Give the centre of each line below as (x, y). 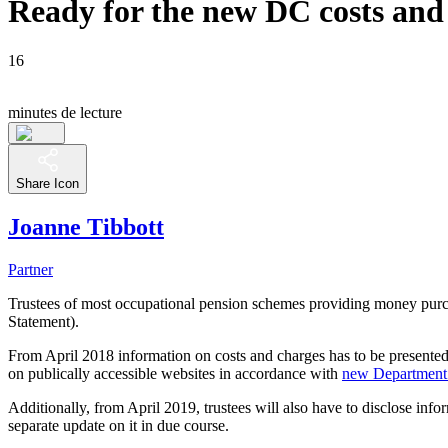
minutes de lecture (65, 112)
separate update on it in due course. (118, 425)
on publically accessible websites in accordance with (175, 373)
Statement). (43, 321)
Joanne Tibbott (86, 226)
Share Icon (47, 183)
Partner (30, 269)
